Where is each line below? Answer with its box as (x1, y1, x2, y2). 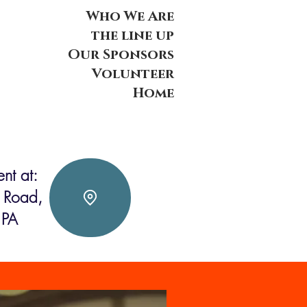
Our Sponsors (68, 46, 174, 64)
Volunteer (92, 65, 174, 83)
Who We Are (86, 8, 174, 25)
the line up (91, 27, 174, 45)
